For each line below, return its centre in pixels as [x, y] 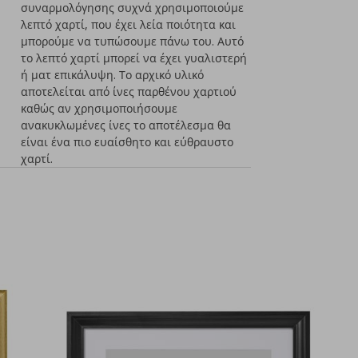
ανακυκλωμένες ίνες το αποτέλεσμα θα [126, 125]
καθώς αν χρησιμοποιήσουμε [99, 108]
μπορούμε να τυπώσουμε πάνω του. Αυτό [133, 41]
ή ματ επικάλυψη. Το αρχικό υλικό [113, 75]
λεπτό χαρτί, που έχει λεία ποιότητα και [129, 24]
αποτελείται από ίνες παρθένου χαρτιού [129, 91]
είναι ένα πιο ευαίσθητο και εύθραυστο [127, 142]
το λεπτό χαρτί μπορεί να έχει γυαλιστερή [134, 58]
